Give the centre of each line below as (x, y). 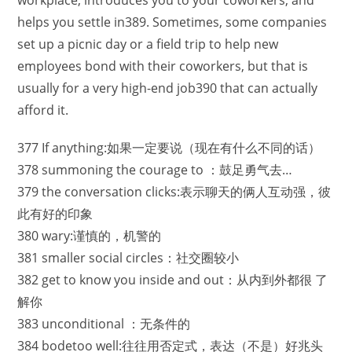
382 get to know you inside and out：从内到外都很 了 (173, 280)
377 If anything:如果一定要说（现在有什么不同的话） (169, 148)
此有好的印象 (55, 214)
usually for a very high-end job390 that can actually (168, 88)
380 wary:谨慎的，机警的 (90, 236)
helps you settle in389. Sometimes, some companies (172, 22)
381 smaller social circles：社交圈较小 (128, 258)
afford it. (43, 110)
